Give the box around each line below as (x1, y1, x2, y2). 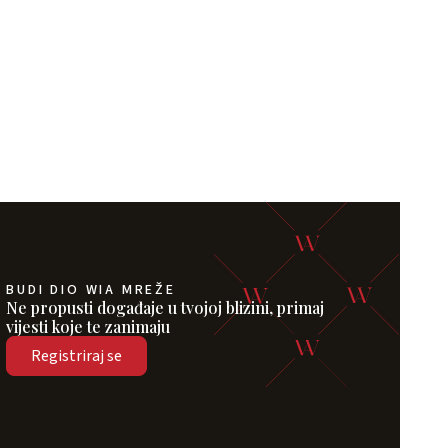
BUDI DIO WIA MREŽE (6, 280, 176, 301)
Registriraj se (31, 345, 123, 368)
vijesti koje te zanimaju (6, 316, 171, 338)
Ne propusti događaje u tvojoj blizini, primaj (6, 297, 325, 319)
